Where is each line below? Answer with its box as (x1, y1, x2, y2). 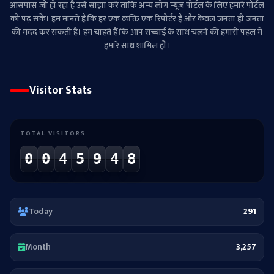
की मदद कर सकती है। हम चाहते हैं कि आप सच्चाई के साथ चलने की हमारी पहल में (12, 25, 262, 40)
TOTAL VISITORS (20, 128, 86, 139)
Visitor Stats (29, 81, 92, 100)
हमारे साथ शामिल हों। (104, 39, 170, 53)
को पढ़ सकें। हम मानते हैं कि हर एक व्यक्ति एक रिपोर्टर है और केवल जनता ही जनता (10, 12, 264, 26)
